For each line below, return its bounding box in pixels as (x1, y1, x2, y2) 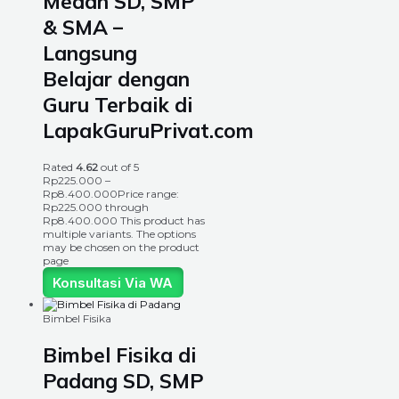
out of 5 (98, 160, 139, 175)
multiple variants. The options (43, 227, 196, 241)
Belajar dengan (43, 66, 190, 93)
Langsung (43, 40, 137, 67)
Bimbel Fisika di (43, 342, 196, 369)
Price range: (118, 187, 179, 201)
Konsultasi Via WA (53, 273, 174, 291)
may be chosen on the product (43, 240, 199, 255)
